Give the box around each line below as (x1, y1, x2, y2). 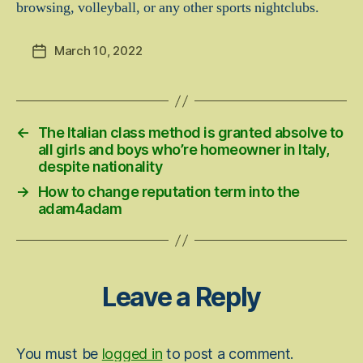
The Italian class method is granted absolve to (37, 124, 344, 141)
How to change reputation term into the (37, 183, 300, 200)
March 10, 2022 (54, 43, 143, 58)
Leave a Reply (102, 281, 261, 313)
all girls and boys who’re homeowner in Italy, (37, 141, 330, 158)
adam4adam (37, 200, 122, 217)
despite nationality (37, 158, 163, 175)
